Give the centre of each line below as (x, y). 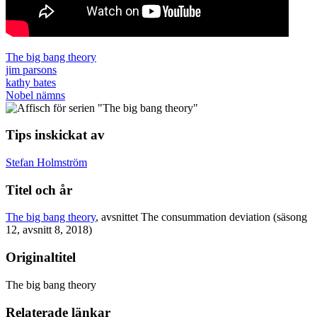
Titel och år (39, 190)
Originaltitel (41, 258)
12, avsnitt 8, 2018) (49, 230)
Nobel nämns (35, 95)
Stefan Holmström (46, 162)
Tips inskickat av (55, 135)
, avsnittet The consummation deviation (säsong (201, 217)
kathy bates (31, 82)
